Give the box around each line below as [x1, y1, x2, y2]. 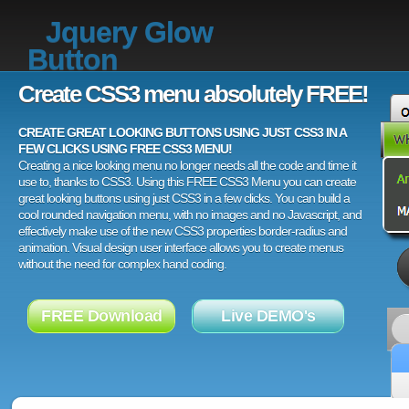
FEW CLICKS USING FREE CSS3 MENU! [18, 142, 232, 156]
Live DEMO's [221, 307, 316, 325]
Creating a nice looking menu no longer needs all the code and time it [18, 158, 356, 173]
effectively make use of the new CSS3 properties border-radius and [18, 224, 347, 238]
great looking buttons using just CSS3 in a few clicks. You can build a [18, 191, 350, 205]
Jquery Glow [46, 16, 213, 48]
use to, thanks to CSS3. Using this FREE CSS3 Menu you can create [18, 174, 356, 189]
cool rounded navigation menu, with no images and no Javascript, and [18, 207, 362, 222]
